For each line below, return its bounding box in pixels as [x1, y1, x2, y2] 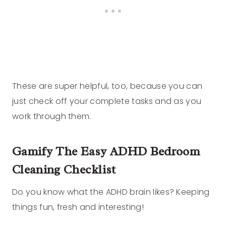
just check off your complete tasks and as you [12, 95, 202, 107]
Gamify [12, 144, 52, 159]
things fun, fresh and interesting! [12, 201, 146, 213]
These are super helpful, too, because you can [12, 80, 203, 92]
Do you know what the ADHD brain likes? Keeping [12, 186, 210, 198]
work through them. [12, 110, 91, 123]
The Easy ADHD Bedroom [55, 144, 200, 159]
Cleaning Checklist [12, 162, 116, 178]
